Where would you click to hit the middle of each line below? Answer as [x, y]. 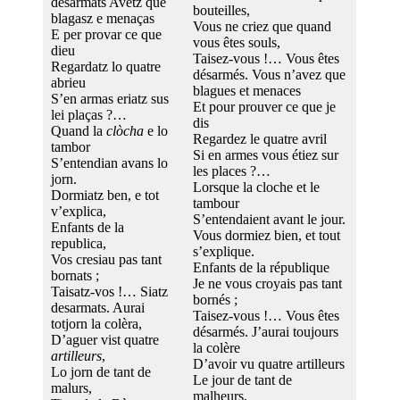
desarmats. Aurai [98, 307]
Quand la [79, 130]
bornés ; [215, 299]
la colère [217, 347]
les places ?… [232, 171]
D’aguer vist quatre [105, 339]
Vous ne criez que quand [262, 26]
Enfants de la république [261, 267]
